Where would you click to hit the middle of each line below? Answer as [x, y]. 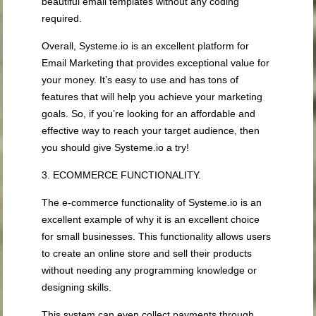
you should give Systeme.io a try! [116, 148]
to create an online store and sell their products [147, 254]
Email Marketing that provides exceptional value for [156, 63]
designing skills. [77, 287]
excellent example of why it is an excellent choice [151, 220]
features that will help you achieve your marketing [152, 97]
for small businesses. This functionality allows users [157, 237]
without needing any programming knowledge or [150, 271]
